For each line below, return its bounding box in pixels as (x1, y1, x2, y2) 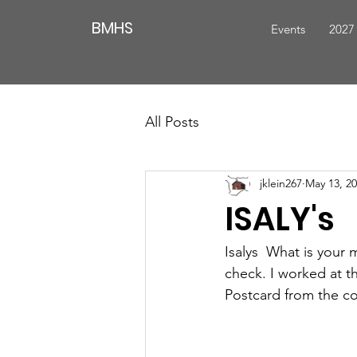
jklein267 (260, 176, 302, 191)
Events (270, 22, 305, 37)
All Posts (145, 113, 199, 131)
